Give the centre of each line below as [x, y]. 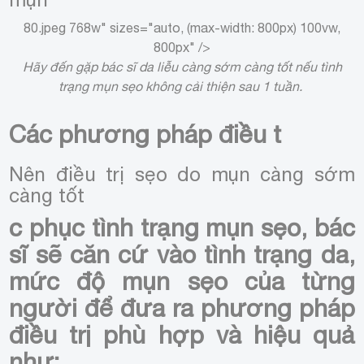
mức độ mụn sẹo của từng [182, 280]
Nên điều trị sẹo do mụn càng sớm [182, 173]
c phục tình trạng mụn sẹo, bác [182, 227]
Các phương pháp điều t [145, 133]
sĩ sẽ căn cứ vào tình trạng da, [182, 253]
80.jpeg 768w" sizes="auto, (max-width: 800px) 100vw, [182, 27]
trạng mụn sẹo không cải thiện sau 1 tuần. [182, 86]
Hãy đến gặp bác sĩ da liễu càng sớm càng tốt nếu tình [182, 66]
